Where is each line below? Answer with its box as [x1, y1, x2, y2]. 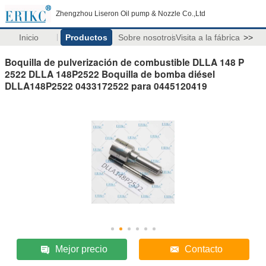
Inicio [18, 33, 39, 42]
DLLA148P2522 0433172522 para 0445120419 [5, 78, 207, 93]
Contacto [184, 243, 223, 254]
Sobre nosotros [118, 33, 176, 42]
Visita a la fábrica [175, 33, 240, 42]
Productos [65, 33, 107, 42]
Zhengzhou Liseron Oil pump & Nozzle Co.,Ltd [56, 9, 205, 18]
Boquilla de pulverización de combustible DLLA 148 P [5, 55, 244, 69]
